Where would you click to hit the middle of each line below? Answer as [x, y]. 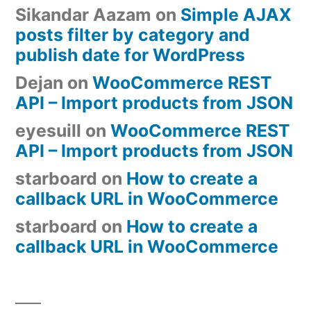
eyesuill [48, 130]
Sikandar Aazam [83, 14]
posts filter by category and [133, 34]
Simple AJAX [236, 14]
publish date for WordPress [130, 54]
